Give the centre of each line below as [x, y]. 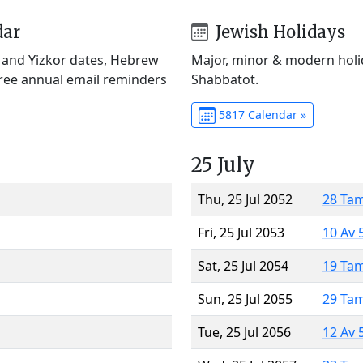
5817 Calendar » [261, 114]
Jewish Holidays [278, 32]
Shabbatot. [225, 79]
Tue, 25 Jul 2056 [244, 332]
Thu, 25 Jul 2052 [245, 199]
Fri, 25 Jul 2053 [241, 232]
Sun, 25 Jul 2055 [245, 299]
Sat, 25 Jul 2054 [243, 265]
